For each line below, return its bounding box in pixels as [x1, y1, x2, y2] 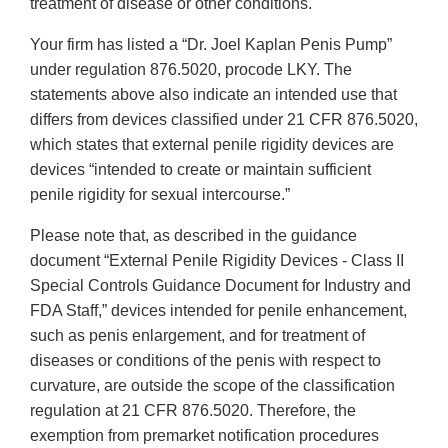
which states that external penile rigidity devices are [30, 136, 394, 154]
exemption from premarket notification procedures [30, 427, 379, 445]
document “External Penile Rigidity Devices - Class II [30, 252, 404, 270]
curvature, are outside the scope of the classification [30, 377, 395, 395]
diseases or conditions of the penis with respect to [30, 352, 381, 370]
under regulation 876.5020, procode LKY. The [30, 61, 352, 79]
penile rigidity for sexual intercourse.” [30, 186, 290, 204]
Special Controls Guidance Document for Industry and [30, 277, 411, 295]
